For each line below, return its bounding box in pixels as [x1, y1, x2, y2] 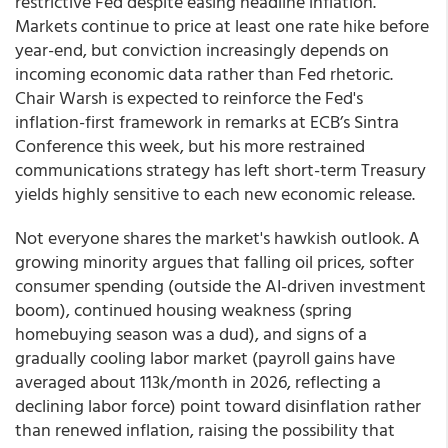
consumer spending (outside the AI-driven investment [15, 272, 426, 299]
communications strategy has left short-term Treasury [15, 156, 426, 183]
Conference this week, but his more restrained [15, 132, 365, 159]
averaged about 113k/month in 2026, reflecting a [15, 368, 381, 395]
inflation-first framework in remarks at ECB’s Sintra [15, 108, 399, 135]
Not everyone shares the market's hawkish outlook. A [15, 224, 420, 251]
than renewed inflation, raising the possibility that [15, 416, 395, 443]
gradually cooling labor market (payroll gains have [15, 344, 395, 371]
